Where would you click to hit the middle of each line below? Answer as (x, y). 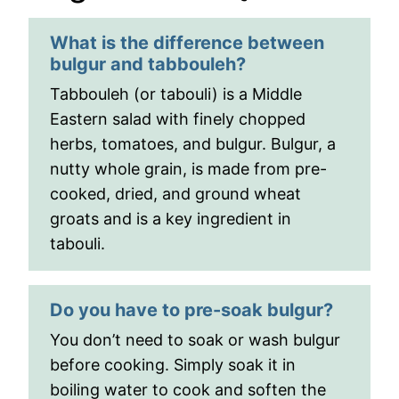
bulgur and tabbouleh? (148, 64)
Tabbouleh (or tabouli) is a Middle (176, 94)
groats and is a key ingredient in (171, 219)
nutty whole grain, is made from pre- (188, 169)
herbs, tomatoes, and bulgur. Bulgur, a (193, 144)
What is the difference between (187, 43)
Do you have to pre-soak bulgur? (191, 310)
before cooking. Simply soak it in (173, 365)
